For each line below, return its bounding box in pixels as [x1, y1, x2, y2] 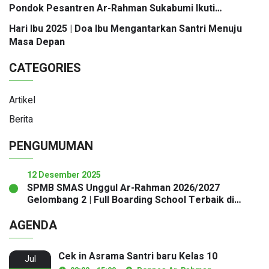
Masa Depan [9, 34, 65, 49]
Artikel [9, 92, 35, 107]
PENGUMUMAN [9, 137, 93, 155]
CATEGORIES [9, 59, 81, 77]
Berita [9, 112, 33, 127]
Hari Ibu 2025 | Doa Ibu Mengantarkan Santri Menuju [9, 21, 242, 36]
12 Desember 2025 [27, 168, 101, 181]
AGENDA [9, 216, 57, 234]
